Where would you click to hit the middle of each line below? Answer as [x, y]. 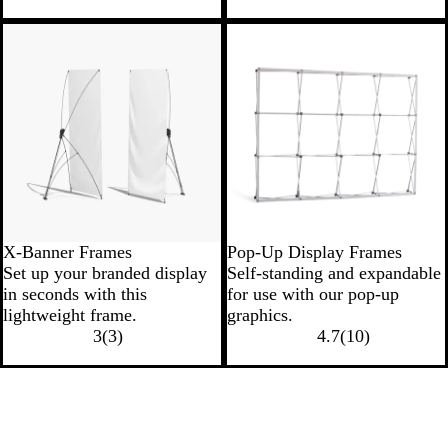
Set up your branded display [105, 273]
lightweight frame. [70, 315]
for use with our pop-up [313, 294]
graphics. [260, 315]
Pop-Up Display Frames [314, 252]
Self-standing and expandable [334, 273]
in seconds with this [75, 294]
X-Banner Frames [67, 252]
